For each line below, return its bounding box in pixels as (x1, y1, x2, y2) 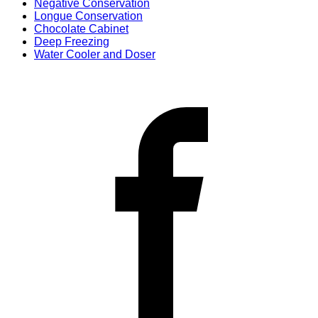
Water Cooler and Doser (34, 48, 155, 60)
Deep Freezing (34, 35, 109, 48)
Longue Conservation (34, 9, 143, 22)
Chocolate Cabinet (34, 22, 128, 35)
